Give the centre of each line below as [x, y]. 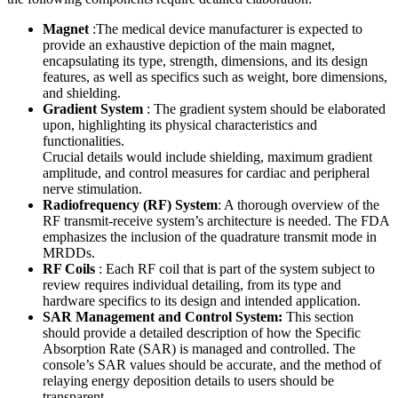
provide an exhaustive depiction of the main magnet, [189, 44]
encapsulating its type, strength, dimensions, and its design [205, 60]
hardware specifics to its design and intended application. [202, 300]
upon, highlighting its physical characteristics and [180, 124]
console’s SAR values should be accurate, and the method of [212, 364]
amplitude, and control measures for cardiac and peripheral [206, 172]
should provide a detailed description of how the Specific [202, 332]
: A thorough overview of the [298, 204]
